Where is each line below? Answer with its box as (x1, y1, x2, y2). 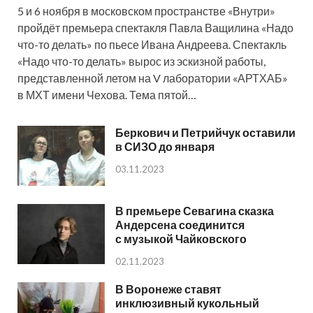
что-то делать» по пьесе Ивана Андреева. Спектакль (17, 38, 286, 52)
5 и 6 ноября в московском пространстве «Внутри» (17, 4, 275, 18)
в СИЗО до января (115, 140, 214, 154)
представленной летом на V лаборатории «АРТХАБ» (17, 71, 288, 85)
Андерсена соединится (115, 218, 245, 232)
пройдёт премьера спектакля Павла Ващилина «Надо (17, 21, 293, 35)
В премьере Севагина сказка (115, 204, 274, 218)
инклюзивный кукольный (115, 296, 259, 310)
